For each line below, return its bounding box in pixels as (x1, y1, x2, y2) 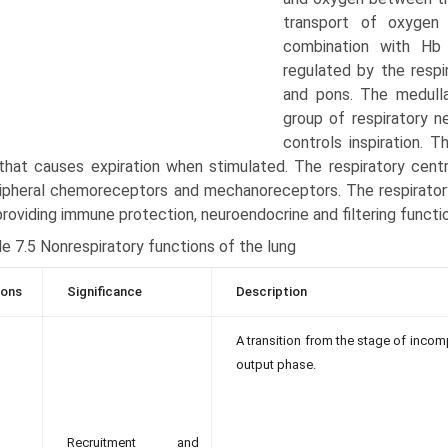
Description (236, 284, 307, 299)
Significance (67, 284, 142, 299)
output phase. (236, 357, 316, 372)
